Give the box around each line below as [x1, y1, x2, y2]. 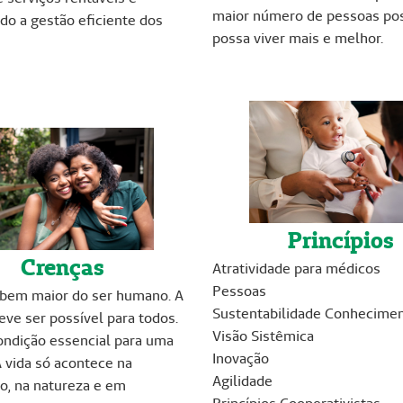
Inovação [212, 349, 269, 369]
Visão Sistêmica [212, 327, 314, 346]
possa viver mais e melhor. [212, 29, 383, 49]
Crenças [20, 253, 104, 282]
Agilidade [212, 372, 273, 391]
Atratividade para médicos [212, 259, 381, 279]
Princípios [288, 226, 394, 255]
